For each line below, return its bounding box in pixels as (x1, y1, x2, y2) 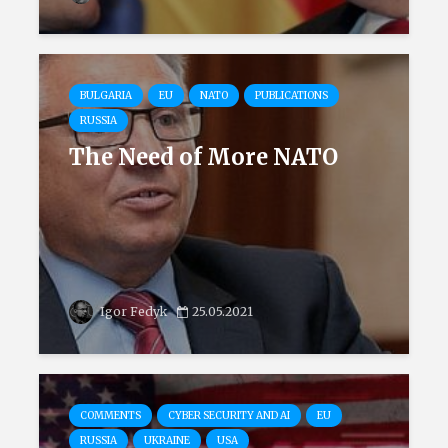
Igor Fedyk (97, 304, 167, 319)
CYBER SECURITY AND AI (168, 409, 290, 422)
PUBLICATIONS (255, 89, 328, 102)
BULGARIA (80, 89, 132, 102)
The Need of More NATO (69, 143, 338, 171)
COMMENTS (80, 409, 141, 422)
